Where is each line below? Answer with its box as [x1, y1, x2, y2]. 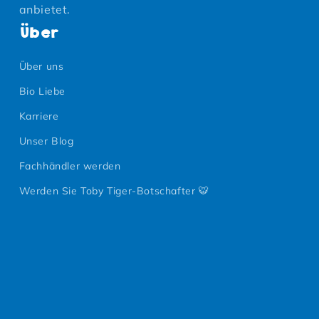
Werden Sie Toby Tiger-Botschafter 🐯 [19, 184, 209, 197]
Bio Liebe [19, 85, 66, 98]
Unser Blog [19, 135, 74, 147]
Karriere [19, 110, 59, 122]
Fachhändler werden [19, 159, 121, 172]
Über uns [19, 60, 64, 73]
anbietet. [19, 2, 71, 16]
